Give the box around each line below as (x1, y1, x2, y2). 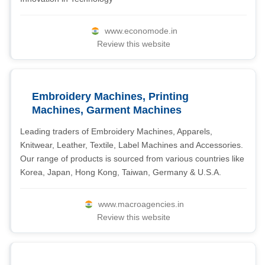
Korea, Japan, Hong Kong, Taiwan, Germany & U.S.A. (20, 167, 221, 177)
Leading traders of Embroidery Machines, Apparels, (20, 127, 212, 136)
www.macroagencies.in (98, 199, 184, 209)
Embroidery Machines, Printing (32, 91, 189, 102)
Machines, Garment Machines (32, 104, 182, 116)
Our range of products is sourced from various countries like (20, 154, 244, 163)
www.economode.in (105, 26, 177, 35)
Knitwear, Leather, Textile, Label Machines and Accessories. (20, 140, 243, 150)
